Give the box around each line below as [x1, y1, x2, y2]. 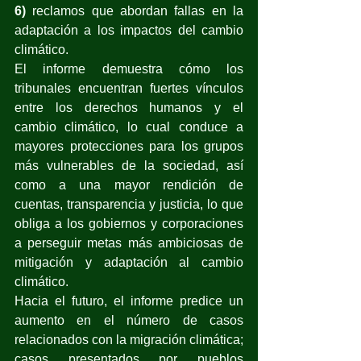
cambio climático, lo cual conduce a [15, 119, 243, 134]
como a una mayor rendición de [15, 177, 243, 192]
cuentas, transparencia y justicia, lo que [15, 197, 243, 211]
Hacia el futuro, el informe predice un [15, 293, 243, 308]
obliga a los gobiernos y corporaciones [15, 216, 243, 230]
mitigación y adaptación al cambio [15, 255, 243, 269]
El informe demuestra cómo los [15, 61, 243, 76]
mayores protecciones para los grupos [15, 139, 243, 153]
